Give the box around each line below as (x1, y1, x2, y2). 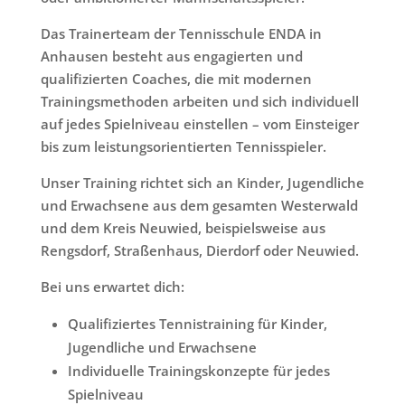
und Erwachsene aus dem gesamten (40, 196, 281, 214)
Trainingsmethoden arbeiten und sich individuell (40, 92, 359, 110)
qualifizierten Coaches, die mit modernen (40, 70, 312, 88)
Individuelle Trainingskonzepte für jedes (67, 362, 330, 380)
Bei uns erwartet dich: (40, 278, 184, 296)
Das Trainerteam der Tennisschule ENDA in (40, 24, 322, 42)
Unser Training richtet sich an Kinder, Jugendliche (40, 174, 364, 192)
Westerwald (280, 196, 358, 214)
